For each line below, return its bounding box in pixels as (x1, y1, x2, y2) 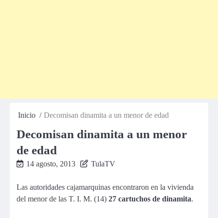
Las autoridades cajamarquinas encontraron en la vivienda (17, 183, 194, 191)
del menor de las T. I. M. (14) (17, 195, 109, 203)
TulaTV (91, 160, 115, 168)
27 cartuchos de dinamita (109, 195, 191, 203)
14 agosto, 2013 (26, 160, 75, 168)
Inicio (18, 111, 36, 119)
